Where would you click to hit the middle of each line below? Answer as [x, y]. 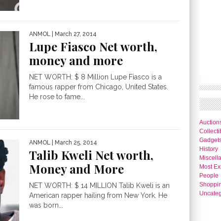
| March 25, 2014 [74, 142]
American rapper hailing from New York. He [98, 195]
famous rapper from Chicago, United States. [99, 87]
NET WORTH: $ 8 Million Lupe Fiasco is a [95, 77]
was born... [46, 205]
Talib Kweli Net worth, [91, 155]
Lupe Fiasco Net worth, [93, 47]
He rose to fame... [57, 97]
